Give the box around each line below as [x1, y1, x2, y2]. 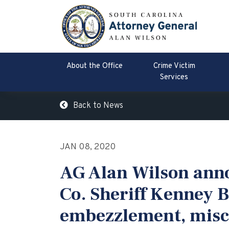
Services [160, 73, 189, 83]
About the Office [66, 61, 123, 72]
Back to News [73, 101, 123, 111]
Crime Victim [153, 61, 195, 72]
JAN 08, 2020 [60, 141, 116, 153]
